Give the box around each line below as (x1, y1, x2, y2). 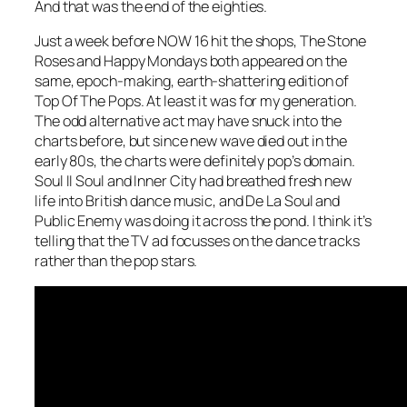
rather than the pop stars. (35, 251, 198, 272)
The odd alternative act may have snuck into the (35, 111, 342, 132)
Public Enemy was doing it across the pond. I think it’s (35, 211, 372, 232)
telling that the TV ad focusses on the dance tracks (35, 231, 360, 252)
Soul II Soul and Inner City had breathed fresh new (35, 171, 352, 192)
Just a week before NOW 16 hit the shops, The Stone (35, 31, 366, 52)
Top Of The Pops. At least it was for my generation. (35, 91, 357, 112)
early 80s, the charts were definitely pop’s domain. (35, 151, 355, 172)
